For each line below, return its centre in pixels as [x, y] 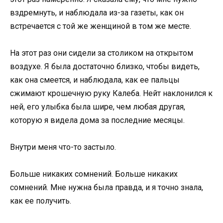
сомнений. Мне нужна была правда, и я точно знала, [107, 188]
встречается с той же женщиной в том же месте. [101, 26]
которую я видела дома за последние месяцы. [97, 120]
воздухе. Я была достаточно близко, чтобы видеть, [105, 66]
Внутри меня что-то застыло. [63, 147]
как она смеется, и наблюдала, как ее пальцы [95, 80]
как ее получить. [41, 201]
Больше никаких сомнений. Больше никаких [94, 174]
